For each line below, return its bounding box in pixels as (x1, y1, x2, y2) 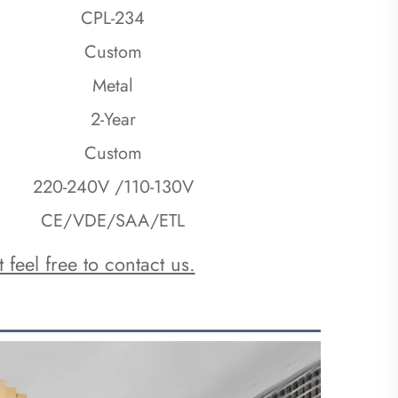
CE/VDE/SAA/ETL (41, 207, 185, 234)
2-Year (90, 106, 136, 132)
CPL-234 (81, 4, 145, 31)
